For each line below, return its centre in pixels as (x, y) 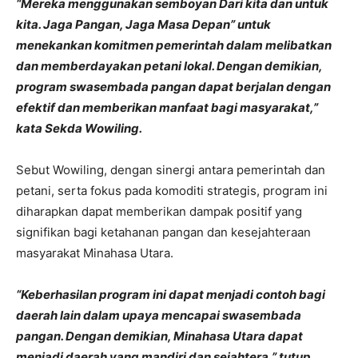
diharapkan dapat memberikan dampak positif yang (159, 211)
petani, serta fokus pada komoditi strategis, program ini (172, 190)
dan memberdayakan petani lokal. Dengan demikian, (169, 66)
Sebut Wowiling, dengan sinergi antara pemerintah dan (171, 169)
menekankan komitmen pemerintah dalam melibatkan (174, 45)
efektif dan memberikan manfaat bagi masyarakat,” (167, 107)
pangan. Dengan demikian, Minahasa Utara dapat (159, 336)
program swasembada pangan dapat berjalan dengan (173, 86)
